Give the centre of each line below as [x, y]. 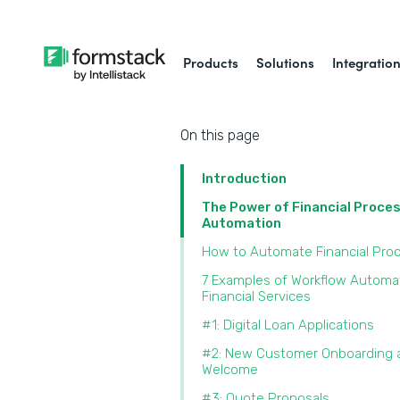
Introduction [244, 179]
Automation [243, 223]
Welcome [230, 370]
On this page [220, 135]
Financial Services [256, 296]
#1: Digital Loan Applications [290, 325]
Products [211, 62]
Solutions [286, 62]
